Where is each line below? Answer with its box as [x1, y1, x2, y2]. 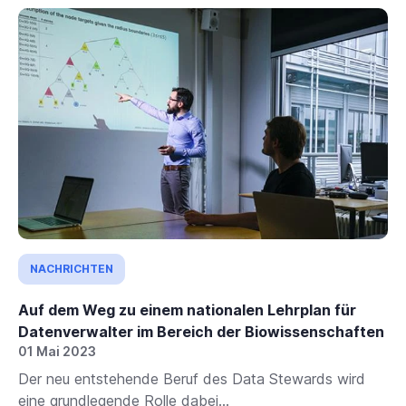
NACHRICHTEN [30, 262, 113, 276]
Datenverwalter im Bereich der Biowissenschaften [18, 323, 384, 342]
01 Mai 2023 [18, 343, 96, 360]
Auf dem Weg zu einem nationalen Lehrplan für [18, 301, 356, 320]
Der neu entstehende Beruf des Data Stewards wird [18, 370, 365, 389]
